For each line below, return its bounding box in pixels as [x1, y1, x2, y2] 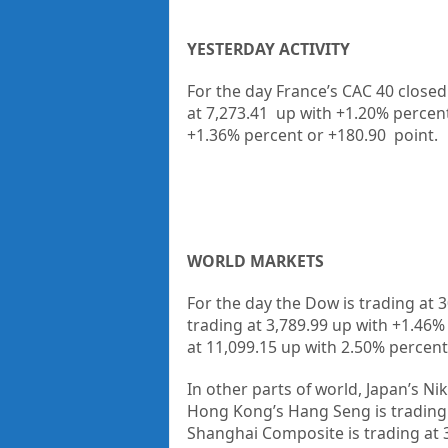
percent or [243, 124, 324, 146]
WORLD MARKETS [186, 250, 324, 272]
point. [393, 124, 438, 146]
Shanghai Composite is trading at [186, 422, 439, 444]
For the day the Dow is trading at [186, 292, 434, 314]
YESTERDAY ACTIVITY [186, 38, 350, 60]
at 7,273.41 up [186, 102, 300, 124]
